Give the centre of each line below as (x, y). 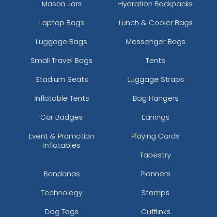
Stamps (155, 192)
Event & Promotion (62, 136)
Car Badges (62, 117)
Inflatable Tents (62, 98)
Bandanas (62, 173)
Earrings (155, 117)
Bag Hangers (155, 98)
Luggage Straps (155, 79)
